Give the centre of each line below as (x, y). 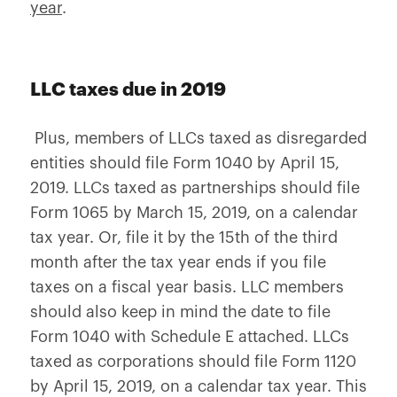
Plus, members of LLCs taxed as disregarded (198, 138)
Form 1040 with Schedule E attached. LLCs (189, 337)
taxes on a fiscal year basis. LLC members (187, 287)
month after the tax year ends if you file (178, 262)
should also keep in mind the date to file (180, 312)
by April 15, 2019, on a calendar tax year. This (198, 386)
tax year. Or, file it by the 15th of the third (183, 237)
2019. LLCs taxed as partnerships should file (195, 188)
